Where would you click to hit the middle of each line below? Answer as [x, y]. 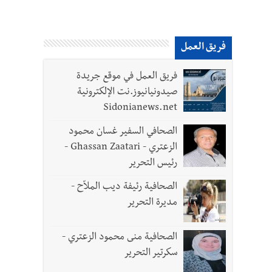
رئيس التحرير [153, 164]
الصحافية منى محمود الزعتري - [120, 238]
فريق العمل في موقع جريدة [127, 77]
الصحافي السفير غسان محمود [123, 132]
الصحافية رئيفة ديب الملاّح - [124, 188]
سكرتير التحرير [151, 254]
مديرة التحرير [152, 203]
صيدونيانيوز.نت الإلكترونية [127, 93]
